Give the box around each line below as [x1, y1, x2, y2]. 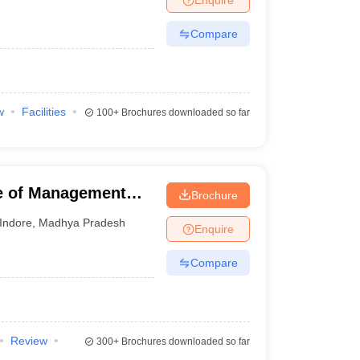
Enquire [194, 222, 234, 235]
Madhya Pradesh [39, 215, 126, 229]
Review [10, 334, 47, 347]
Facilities [21, 105, 66, 118]
